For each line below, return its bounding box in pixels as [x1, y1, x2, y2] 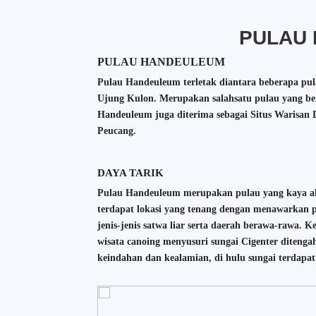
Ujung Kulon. [97, 92, 159, 104]
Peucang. [97, 125, 136, 136]
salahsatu [212, 92, 255, 104]
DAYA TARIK [97, 166, 164, 178]
